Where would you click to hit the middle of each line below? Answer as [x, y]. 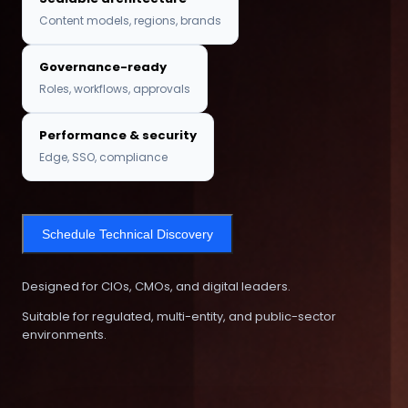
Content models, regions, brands [130, 20]
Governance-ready [103, 66]
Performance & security [118, 135]
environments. [64, 334]
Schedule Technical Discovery [127, 234]
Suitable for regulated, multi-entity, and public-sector [179, 316]
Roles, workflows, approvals [115, 88]
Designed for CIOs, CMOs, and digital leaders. [156, 286]
